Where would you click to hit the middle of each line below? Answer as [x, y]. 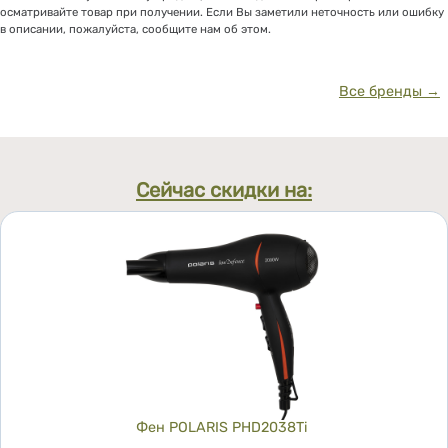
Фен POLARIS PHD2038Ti [222, 428]
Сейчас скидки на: [224, 189]
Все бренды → [389, 92]
